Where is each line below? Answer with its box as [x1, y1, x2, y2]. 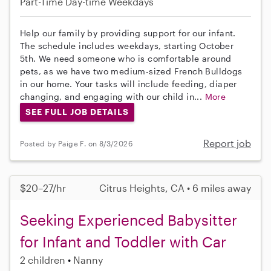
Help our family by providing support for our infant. [20, 27, 236, 38]
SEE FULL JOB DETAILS [25, 106, 129, 117]
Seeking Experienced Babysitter [20, 211, 237, 229]
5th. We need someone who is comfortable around [20, 53, 232, 64]
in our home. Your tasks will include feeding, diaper [20, 78, 237, 89]
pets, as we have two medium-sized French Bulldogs [20, 65, 243, 76]
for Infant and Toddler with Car [20, 233, 226, 251]
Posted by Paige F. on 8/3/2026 [20, 139, 132, 148]
